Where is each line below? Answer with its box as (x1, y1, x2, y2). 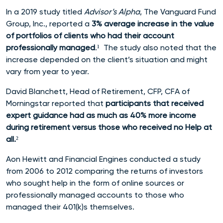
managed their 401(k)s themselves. (6, 202, 136, 212)
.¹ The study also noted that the (95, 42, 217, 52)
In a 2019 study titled (6, 6, 84, 16)
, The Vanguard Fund (140, 6, 216, 16)
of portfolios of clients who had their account (6, 30, 174, 40)
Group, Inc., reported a (6, 18, 92, 28)
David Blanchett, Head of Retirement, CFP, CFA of (6, 86, 190, 96)
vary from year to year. (6, 66, 91, 76)
